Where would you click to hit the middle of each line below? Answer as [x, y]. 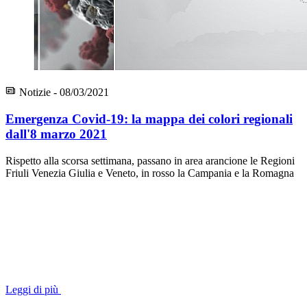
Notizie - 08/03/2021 [63, 93]
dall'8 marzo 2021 [56, 134]
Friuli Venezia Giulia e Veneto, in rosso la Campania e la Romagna [150, 173]
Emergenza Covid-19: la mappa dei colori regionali [149, 119]
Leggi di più [32, 289]
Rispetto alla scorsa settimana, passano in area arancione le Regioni [150, 160]
